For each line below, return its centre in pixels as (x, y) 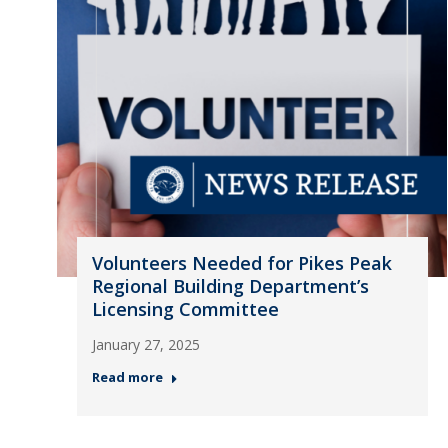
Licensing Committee (185, 309)
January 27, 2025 (145, 344)
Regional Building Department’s (230, 286)
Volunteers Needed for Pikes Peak (241, 263)
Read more (127, 377)
